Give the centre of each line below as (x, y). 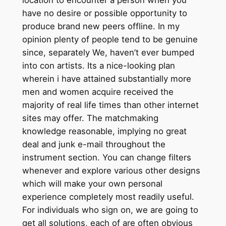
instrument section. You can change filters (106, 157)
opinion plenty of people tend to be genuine (110, 39)
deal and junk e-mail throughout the (94, 144)
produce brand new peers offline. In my (101, 26)
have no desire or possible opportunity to (104, 13)
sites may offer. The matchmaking (90, 118)
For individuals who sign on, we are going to (110, 210)
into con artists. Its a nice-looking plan (98, 65)
